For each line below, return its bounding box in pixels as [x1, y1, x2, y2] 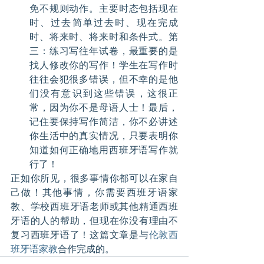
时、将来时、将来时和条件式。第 [29, 31, 178, 42]
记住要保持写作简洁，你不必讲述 [29, 115, 178, 127]
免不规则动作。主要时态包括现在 [29, 2, 178, 14]
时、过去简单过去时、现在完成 [29, 16, 178, 28]
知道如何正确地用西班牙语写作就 [29, 144, 178, 156]
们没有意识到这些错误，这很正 [29, 87, 178, 99]
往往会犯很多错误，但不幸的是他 [29, 73, 178, 85]
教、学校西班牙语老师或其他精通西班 [11, 200, 178, 212]
